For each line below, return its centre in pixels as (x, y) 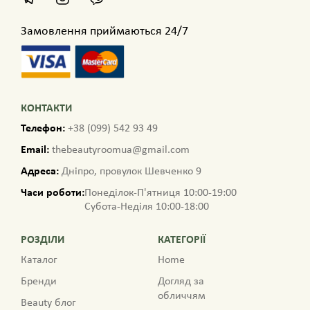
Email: (35, 151)
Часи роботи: (53, 193)
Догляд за (181, 282)
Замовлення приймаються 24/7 (104, 32)
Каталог (39, 261)
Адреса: (40, 172)
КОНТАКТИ (46, 109)
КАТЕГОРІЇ (182, 240)
